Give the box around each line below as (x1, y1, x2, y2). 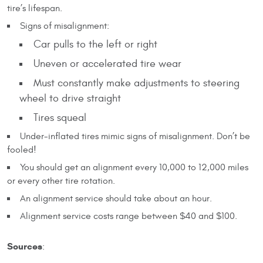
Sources (7, 240, 42, 252)
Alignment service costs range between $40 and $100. (19, 210, 237, 221)
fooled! (7, 144, 36, 155)
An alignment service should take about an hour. (19, 193, 212, 204)
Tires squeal (33, 111, 86, 124)
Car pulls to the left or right (33, 38, 157, 50)
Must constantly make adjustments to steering (33, 76, 240, 89)
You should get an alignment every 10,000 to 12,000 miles (19, 161, 248, 173)
